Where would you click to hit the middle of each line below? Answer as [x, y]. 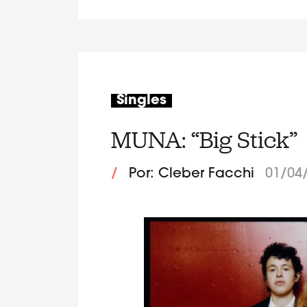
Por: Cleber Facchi [192, 174]
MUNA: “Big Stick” [204, 140]
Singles [142, 100]
